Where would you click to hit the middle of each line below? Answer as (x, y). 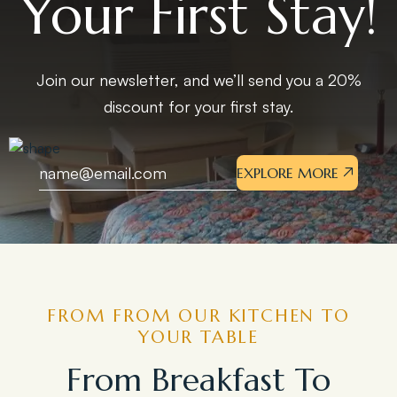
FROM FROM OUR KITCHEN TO (198, 316)
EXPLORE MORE (288, 173)
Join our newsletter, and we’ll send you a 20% (198, 80)
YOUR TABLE (198, 338)
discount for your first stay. (198, 107)
